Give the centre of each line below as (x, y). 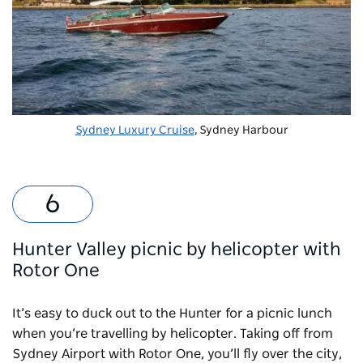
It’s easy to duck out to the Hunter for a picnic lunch (172, 313)
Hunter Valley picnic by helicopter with (177, 249)
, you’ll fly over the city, (271, 354)
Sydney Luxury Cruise (135, 130)
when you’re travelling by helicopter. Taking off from (173, 333)
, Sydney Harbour (241, 130)
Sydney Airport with (75, 354)
